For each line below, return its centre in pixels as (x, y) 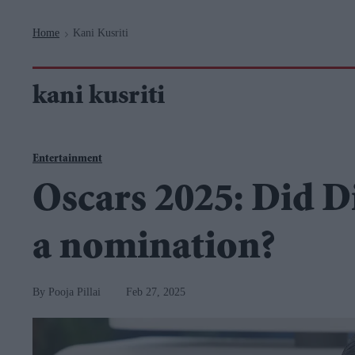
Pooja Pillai (74, 292)
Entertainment (67, 159)
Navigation (137, 8)
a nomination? (154, 250)
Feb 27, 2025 (156, 292)
